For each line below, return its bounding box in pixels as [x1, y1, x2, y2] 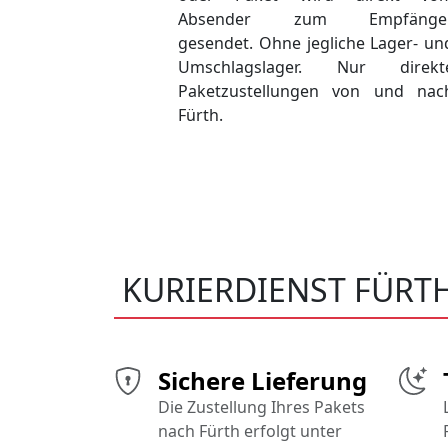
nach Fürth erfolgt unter [158, 420, 342, 443]
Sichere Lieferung [158, 364, 367, 398]
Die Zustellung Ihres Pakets [158, 396, 365, 419]
